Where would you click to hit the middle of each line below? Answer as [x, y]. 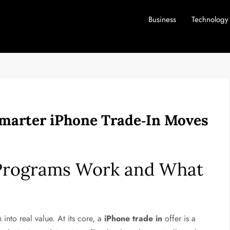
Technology [210, 20]
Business [162, 20]
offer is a [179, 218]
